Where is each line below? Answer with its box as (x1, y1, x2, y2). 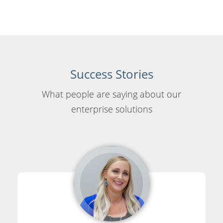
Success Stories (70, 65, 153, 82)
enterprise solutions (71, 103, 152, 115)
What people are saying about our (42, 88, 181, 100)
